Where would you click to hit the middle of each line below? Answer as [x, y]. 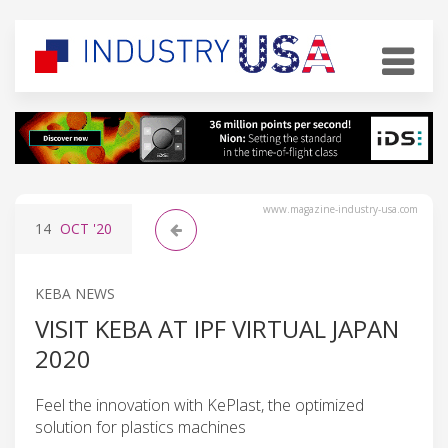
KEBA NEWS [75, 293]
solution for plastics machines [140, 426]
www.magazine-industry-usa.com [340, 208]
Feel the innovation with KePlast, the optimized [199, 404]
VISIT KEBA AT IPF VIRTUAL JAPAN [217, 328]
